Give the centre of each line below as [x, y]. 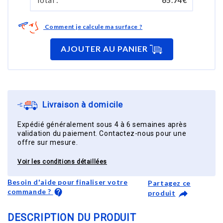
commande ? [29, 192]
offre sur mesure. [48, 142]
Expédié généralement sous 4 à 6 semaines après [102, 124]
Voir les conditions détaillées [62, 162]
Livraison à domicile [83, 105]
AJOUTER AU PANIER [105, 48]
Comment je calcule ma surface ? [93, 27]
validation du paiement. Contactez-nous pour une [102, 133]
